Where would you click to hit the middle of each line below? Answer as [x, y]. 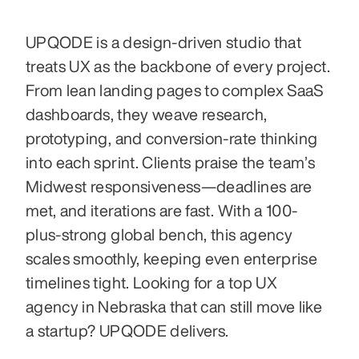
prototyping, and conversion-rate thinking [172, 139]
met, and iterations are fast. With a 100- [162, 211]
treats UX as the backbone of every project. [178, 67]
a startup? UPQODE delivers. [127, 331]
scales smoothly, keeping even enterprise [172, 259]
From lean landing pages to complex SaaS [175, 91]
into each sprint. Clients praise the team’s [171, 163]
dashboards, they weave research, [147, 115]
